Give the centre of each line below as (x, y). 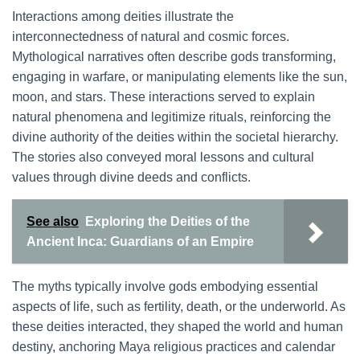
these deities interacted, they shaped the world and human (178, 327)
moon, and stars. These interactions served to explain (164, 97)
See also (53, 221)
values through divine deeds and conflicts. (131, 177)
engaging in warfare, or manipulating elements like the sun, (180, 77)
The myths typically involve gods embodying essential (165, 286)
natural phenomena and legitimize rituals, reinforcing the (172, 117)
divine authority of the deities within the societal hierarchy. (175, 137)
